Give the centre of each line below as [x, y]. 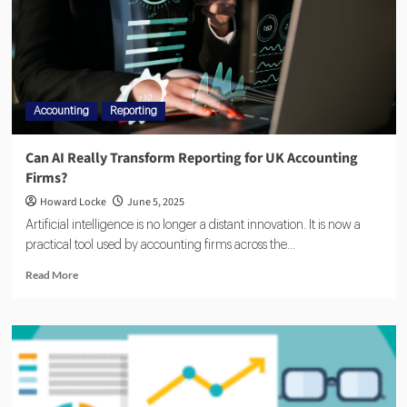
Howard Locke [73, 203]
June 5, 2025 [155, 203]
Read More [51, 275]
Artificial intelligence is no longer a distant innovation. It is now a [193, 226]
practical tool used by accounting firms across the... [160, 246]
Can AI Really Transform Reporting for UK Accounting [191, 159]
